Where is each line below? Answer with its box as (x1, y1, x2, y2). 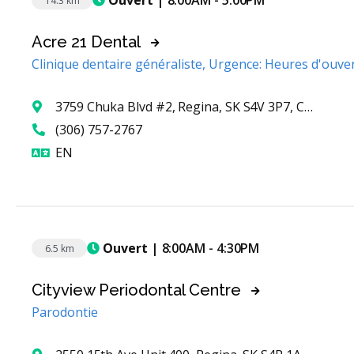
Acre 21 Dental (32, 32, 141, 52)
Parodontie (32, 303, 98, 322)
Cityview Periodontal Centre (32, 281, 241, 300)
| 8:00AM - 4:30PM (147, 239, 260, 257)
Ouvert (100, 239, 148, 257)
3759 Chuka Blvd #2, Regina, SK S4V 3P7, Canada (55, 98, 304, 116)
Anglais (72, 143, 115, 161)
